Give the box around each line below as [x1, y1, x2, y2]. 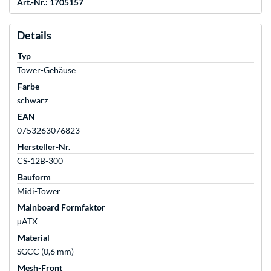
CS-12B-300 [17, 155, 63, 166]
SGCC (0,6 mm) [17, 246, 74, 257]
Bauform [18, 172, 51, 183]
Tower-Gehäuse [17, 65, 76, 76]
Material [18, 232, 50, 243]
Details [17, 28, 51, 42]
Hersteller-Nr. [18, 142, 70, 152]
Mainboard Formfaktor [18, 202, 105, 213]
